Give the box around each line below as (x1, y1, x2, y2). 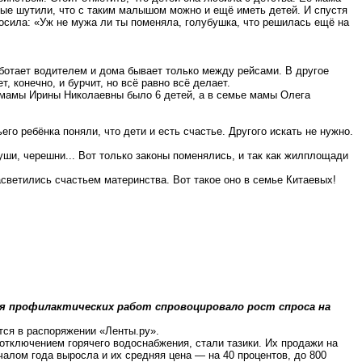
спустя (314, 4, 347, 16)
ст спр (260, 301, 297, 313)
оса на (297, 301, 330, 313)
